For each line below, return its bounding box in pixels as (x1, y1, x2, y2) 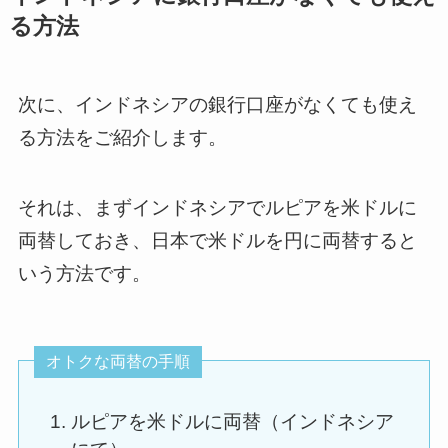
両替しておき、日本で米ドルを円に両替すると (17, 230, 417, 252)
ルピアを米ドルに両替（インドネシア (70, 410, 394, 432)
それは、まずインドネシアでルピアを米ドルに (17, 197, 417, 219)
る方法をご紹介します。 (17, 126, 227, 148)
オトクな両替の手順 (45, 352, 190, 370)
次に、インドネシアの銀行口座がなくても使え (17, 93, 417, 115)
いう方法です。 (17, 263, 151, 285)
